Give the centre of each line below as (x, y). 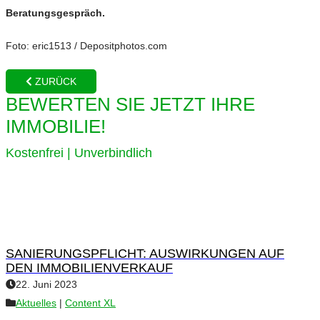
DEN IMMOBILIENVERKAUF (89, 268)
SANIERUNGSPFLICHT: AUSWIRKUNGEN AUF (145, 254)
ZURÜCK (54, 82)
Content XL (90, 303)
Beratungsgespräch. (55, 13)
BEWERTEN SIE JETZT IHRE (130, 105)
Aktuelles (36, 303)
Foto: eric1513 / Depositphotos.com (86, 46)
